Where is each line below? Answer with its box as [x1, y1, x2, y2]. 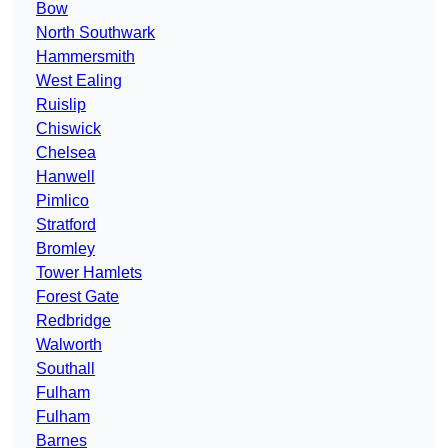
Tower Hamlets [36, 264, 142, 282]
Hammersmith [36, 48, 135, 66]
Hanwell [36, 168, 95, 186]
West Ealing [36, 72, 122, 90]
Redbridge [36, 312, 111, 330]
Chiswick [36, 120, 101, 138]
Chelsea [36, 144, 96, 162]
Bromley [36, 240, 95, 258]
